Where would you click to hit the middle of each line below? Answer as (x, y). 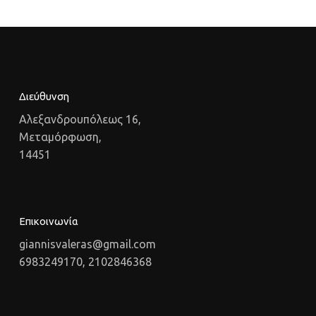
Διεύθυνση (44, 97)
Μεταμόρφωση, (60, 137)
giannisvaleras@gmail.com (87, 244)
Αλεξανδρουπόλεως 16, (80, 120)
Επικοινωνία (48, 221)
